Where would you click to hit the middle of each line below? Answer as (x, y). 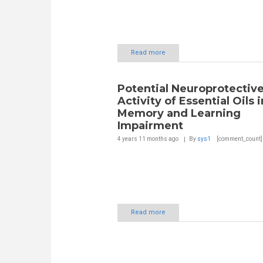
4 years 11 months (142, 139)
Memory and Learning (179, 113)
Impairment (150, 125)
